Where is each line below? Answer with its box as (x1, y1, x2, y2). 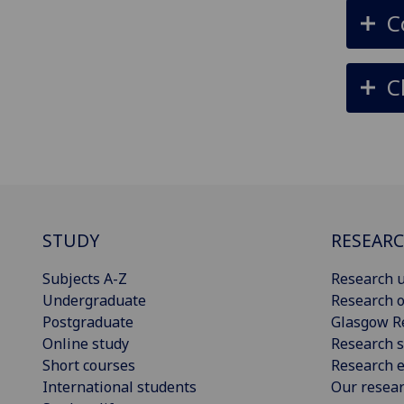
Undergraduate (42, 289, 146, 310)
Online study (42, 333, 129, 353)
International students (42, 376, 197, 397)
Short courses (42, 354, 135, 375)
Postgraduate (42, 311, 133, 332)
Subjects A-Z (42, 268, 127, 289)
